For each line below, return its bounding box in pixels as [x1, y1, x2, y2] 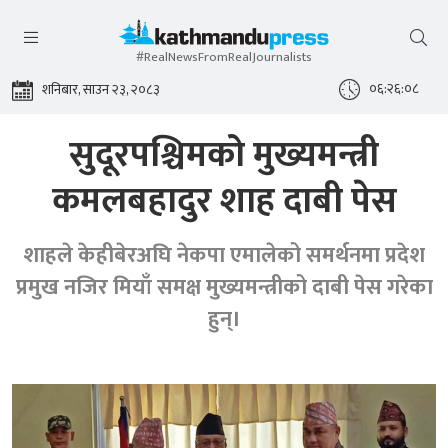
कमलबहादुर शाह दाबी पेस [51, 171, 397, 231]
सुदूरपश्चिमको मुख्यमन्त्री [69, 125, 379, 185]
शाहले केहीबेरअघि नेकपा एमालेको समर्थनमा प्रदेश [23, 237, 425, 274]
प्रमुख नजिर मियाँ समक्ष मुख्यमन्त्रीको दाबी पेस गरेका [15, 269, 433, 306]
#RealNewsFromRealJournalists [136, 46, 312, 68]
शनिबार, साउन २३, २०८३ [42, 78, 160, 101]
